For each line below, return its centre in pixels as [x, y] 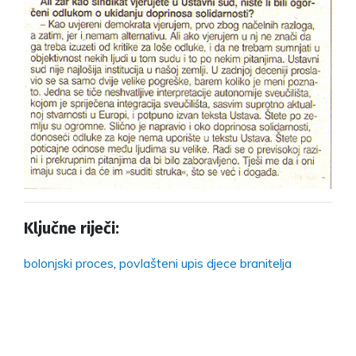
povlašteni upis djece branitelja [205, 263]
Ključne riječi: [72, 228]
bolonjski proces [69, 263]
